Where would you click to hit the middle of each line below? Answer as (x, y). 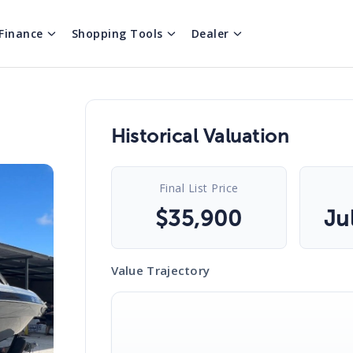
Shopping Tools (117, 33)
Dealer (210, 33)
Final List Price (199, 188)
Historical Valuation (200, 136)
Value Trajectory (160, 270)
